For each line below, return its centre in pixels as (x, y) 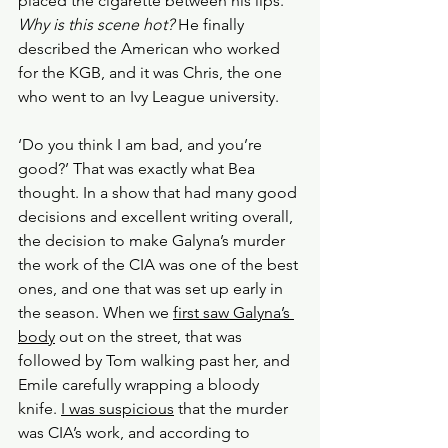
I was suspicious (117, 408)
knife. (39, 408)
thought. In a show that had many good (159, 192)
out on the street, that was (150, 336)
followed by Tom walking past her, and (156, 360)
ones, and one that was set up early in (152, 288)
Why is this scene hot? (98, 24)
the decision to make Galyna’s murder (153, 240)
